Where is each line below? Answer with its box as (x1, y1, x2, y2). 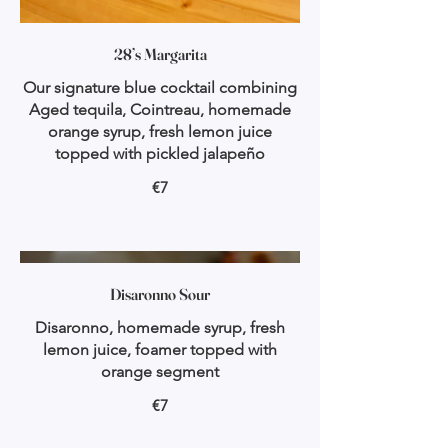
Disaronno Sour (110, 284, 210, 305)
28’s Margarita (113, 44, 207, 64)
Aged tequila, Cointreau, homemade (29, 100, 291, 119)
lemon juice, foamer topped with (43, 340, 277, 360)
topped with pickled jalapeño (55, 144, 265, 163)
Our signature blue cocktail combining (23, 78, 297, 97)
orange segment (101, 362, 219, 382)
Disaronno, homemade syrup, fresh (35, 318, 285, 338)
